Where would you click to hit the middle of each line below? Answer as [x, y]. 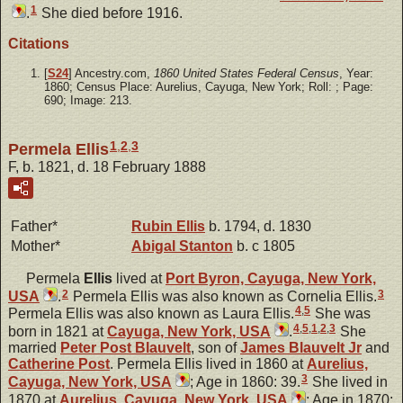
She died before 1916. [110, 13]
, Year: [356, 74]
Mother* [36, 246]
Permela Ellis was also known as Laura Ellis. [151, 314]
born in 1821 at [58, 332]
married [34, 348]
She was [341, 314]
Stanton [206, 246]
